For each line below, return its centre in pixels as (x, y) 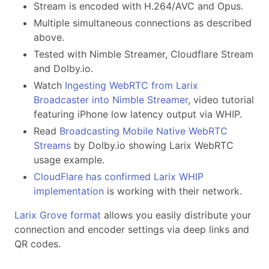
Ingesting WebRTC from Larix (131, 85)
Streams (52, 145)
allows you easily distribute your (176, 215)
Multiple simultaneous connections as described (143, 23)
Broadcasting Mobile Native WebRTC (144, 131)
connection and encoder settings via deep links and (132, 229)
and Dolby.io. (63, 68)
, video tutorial (221, 99)
